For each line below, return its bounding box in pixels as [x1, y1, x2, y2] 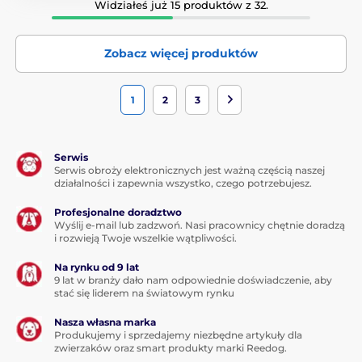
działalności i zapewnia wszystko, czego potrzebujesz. [54, 176, 312, 189]
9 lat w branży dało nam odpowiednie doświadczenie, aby [54, 273, 332, 286]
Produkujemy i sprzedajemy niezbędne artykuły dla [54, 328, 302, 341]
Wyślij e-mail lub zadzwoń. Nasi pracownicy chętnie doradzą [54, 218, 345, 231]
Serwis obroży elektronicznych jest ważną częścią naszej [54, 163, 325, 176]
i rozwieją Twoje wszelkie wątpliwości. [54, 231, 237, 244]
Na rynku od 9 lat [54, 260, 139, 273]
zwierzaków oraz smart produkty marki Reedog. [54, 341, 287, 354]
